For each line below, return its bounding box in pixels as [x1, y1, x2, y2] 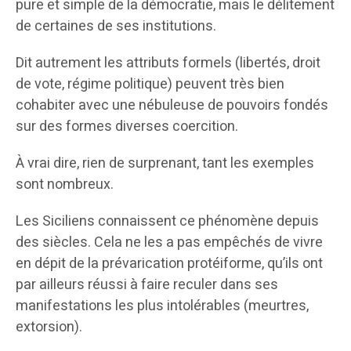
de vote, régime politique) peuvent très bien [16, 74, 284, 96]
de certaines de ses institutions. [16, 16, 216, 38]
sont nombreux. [16, 174, 114, 196]
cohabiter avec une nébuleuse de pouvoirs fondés [16, 95, 328, 117]
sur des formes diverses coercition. [16, 116, 238, 138]
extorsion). [16, 317, 82, 338]
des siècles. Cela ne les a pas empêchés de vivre [16, 232, 323, 254]
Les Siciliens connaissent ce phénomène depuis [16, 211, 319, 233]
